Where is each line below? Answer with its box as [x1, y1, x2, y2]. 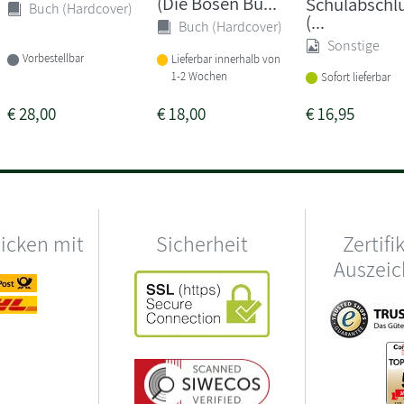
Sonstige [326, 35, 380, 55]
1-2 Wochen [171, 68, 228, 84]
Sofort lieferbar [320, 69, 390, 85]
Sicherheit [156, 228, 248, 258]
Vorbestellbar [23, 50, 85, 67]
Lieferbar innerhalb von [171, 50, 281, 67]
